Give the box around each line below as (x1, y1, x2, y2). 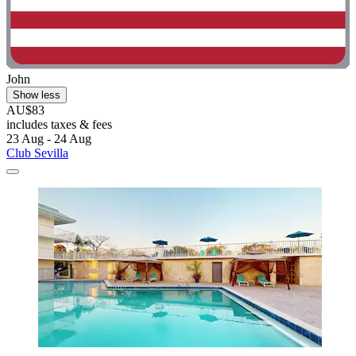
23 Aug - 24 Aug (6, 132, 91, 146)
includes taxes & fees (6, 118, 112, 132)
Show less (13, 89, 60, 102)
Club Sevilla (6, 146, 68, 161)
